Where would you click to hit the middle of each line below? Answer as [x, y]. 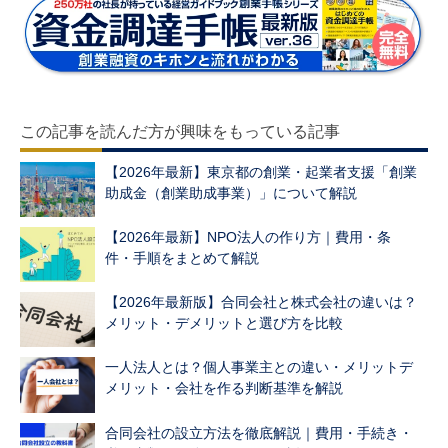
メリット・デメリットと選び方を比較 [224, 323]
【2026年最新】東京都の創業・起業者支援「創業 [261, 171]
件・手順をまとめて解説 [182, 257]
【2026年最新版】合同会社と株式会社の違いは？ [261, 302]
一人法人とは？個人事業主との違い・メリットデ [259, 367]
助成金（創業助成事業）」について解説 [231, 192]
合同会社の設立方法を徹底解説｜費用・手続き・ [259, 432]
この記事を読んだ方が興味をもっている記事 [180, 131]
